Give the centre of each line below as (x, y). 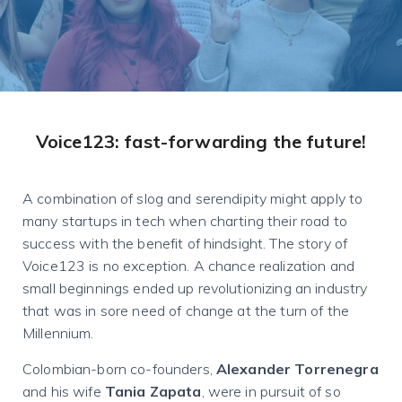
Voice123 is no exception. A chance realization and (189, 266)
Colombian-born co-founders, (119, 369)
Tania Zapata (153, 391)
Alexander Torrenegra (297, 369)
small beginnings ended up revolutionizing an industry (195, 288)
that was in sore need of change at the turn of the (186, 310)
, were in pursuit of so (271, 391)
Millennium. (58, 333)
